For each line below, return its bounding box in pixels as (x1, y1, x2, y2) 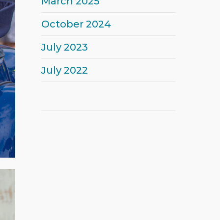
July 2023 (35, 41, 82, 53)
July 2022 (35, 64, 82, 76)
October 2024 (35, 18, 106, 30)
